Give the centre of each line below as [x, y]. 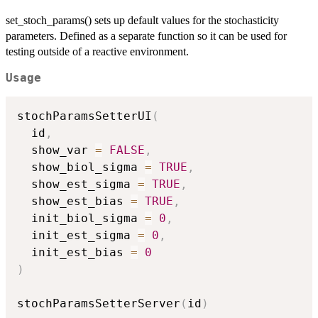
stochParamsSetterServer [99, 304]
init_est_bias [74, 253]
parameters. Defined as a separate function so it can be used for [146, 35]
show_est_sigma [77, 185]
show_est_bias [74, 202]
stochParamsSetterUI [84, 116]
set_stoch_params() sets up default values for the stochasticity [142, 20]
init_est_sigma [77, 236]
